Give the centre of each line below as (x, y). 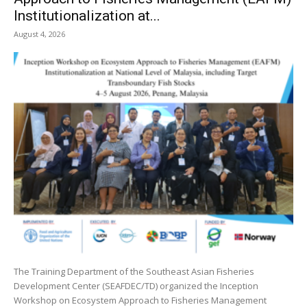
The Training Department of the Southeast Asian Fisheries (134, 271)
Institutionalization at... (87, 16)
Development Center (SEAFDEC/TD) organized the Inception (136, 285)
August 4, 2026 (39, 34)
